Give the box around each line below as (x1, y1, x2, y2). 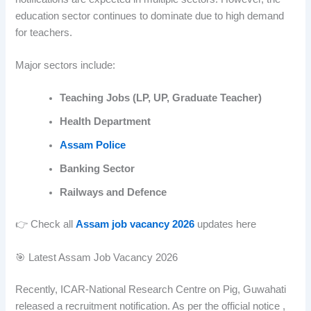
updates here (194, 219, 257, 230)
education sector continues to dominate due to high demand (15, 10, 285, 22)
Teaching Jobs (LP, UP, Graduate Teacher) (60, 92, 262, 104)
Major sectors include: (15, 60, 116, 72)
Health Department (60, 116, 151, 128)
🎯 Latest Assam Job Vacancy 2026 (15, 251, 178, 263)
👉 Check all (15, 219, 76, 230)
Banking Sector (60, 163, 135, 175)
